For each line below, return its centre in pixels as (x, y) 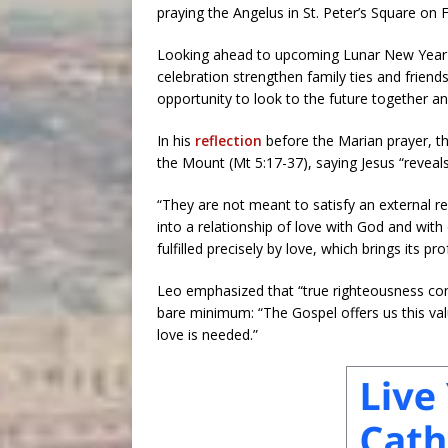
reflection (228, 141)
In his (176, 141)
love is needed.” (207, 335)
